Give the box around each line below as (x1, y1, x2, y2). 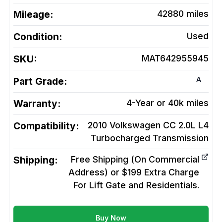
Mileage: (13, 8, 53, 21)
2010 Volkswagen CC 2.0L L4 (88, 120, 209, 131)
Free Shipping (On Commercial (71, 154, 199, 165)
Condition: (13, 31, 62, 43)
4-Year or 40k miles (126, 98, 209, 109)
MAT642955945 (142, 53, 209, 64)
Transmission (153, 133, 209, 144)
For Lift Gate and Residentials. (73, 180, 199, 191)
